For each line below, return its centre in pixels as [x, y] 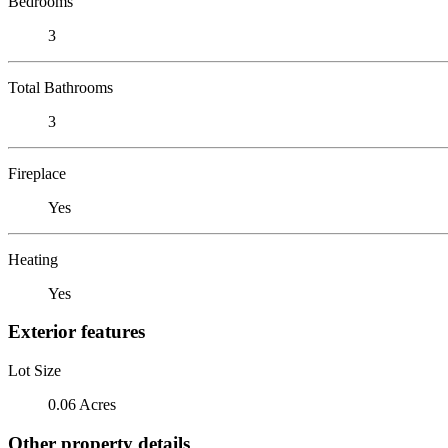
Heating [33, 259]
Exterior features [76, 332]
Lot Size [34, 370]
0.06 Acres [82, 404]
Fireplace [37, 173]
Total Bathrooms [60, 87]
